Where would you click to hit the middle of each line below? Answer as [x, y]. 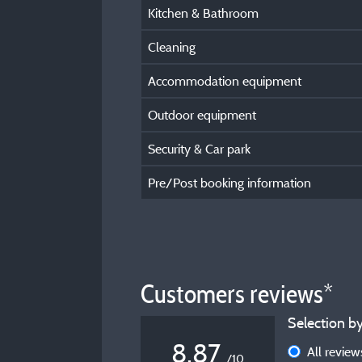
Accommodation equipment [225, 81]
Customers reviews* [237, 294]
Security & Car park [199, 149]
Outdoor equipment [202, 115]
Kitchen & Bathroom [203, 13]
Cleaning [172, 47]
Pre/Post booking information [229, 183]
